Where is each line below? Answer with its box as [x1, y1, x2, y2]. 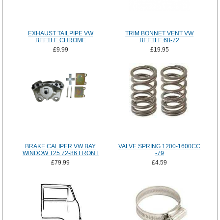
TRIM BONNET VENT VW [125, 30, 194, 37]
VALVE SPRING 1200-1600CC [118, 143, 201, 150]
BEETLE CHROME [35, 37, 86, 44]
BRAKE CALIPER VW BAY [25, 143, 96, 150]
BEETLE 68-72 [139, 37, 180, 44]
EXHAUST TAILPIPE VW [27, 30, 93, 37]
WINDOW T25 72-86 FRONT [22, 150, 99, 157]
